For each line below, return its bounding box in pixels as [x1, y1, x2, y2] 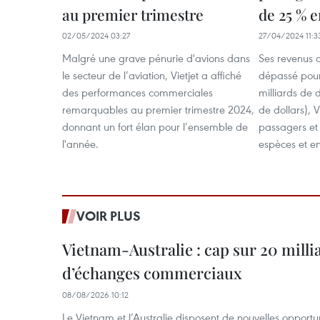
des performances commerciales [62, 85, 213, 99]
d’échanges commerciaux [62, 262, 242, 284]
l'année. [62, 136, 99, 151]
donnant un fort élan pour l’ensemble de [62, 119, 248, 134]
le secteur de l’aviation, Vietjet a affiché [62, 68, 241, 82]
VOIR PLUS [76, 207, 141, 224]
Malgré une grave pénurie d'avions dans [62, 51, 250, 65]
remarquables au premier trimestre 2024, [62, 102, 254, 116]
